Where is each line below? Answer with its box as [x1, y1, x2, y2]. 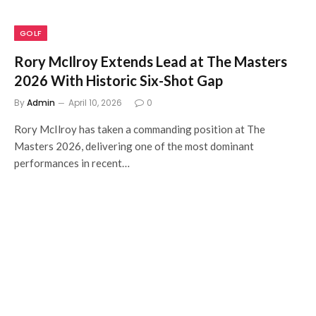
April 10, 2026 [68, 96, 122, 109]
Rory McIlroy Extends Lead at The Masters [14, 52, 287, 70]
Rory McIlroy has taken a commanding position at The [14, 122, 265, 135]
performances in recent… [14, 156, 130, 169]
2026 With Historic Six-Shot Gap [14, 71, 223, 89]
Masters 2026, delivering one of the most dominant [14, 139, 254, 152]
